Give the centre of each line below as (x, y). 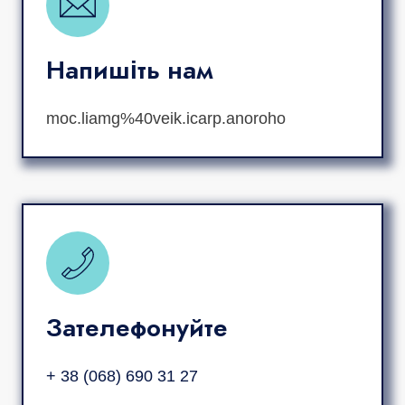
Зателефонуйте (137, 327)
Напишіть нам (130, 70)
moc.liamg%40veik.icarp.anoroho (166, 118)
